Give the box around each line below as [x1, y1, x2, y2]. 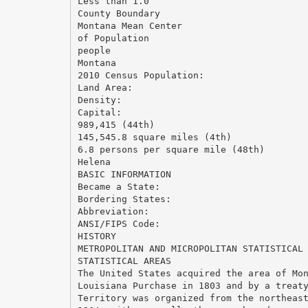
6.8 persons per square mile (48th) [77, 144, 265, 155]
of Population [77, 32, 149, 43]
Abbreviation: [77, 206, 149, 217]
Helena [77, 156, 111, 167]
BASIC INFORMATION [77, 168, 171, 179]
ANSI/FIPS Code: [77, 218, 160, 229]
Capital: [77, 107, 122, 118]
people [77, 45, 111, 56]
